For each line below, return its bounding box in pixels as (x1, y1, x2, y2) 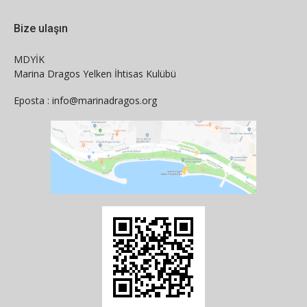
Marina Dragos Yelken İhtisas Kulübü (14, 67, 176, 81)
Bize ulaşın (14, 22, 68, 36)
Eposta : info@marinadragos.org (14, 94, 157, 108)
